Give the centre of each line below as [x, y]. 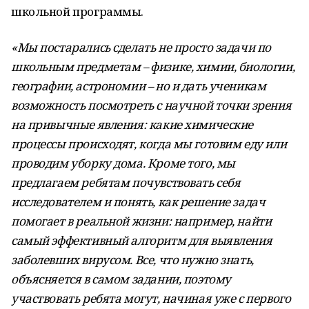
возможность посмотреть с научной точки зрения [151, 105]
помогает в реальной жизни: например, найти [141, 221]
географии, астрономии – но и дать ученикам [139, 86]
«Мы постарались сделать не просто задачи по [141, 47]
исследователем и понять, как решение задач [138, 202]
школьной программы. [78, 11]
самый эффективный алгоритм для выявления [142, 240]
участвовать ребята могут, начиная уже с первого [151, 298]
